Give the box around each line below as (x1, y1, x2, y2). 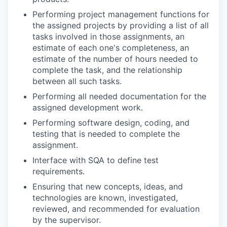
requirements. (32, 166, 85, 176)
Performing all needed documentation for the (32, 91, 206, 101)
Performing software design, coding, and (32, 117, 190, 128)
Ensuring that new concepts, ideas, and (32, 181, 183, 192)
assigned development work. (32, 102, 143, 112)
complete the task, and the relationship (32, 64, 182, 75)
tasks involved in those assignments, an (32, 31, 184, 42)
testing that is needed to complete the (32, 128, 180, 139)
